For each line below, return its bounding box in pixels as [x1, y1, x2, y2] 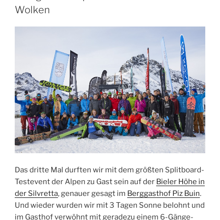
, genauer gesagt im [58, 189, 127, 198]
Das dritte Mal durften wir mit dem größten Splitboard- [15, 165, 204, 175]
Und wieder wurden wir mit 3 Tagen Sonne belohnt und [15, 201, 205, 210]
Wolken [15, 3, 50, 16]
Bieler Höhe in [156, 177, 205, 187]
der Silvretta [15, 189, 58, 198]
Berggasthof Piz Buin [127, 189, 200, 198]
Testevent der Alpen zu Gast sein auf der [15, 177, 156, 187]
